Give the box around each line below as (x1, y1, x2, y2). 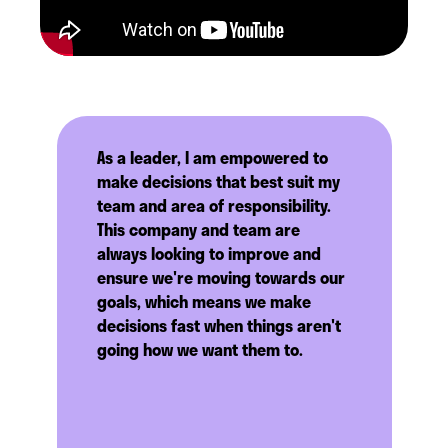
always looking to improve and (96, 244, 321, 264)
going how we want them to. (96, 340, 303, 360)
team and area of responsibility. (96, 196, 331, 216)
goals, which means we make (96, 292, 311, 312)
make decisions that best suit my (96, 172, 340, 192)
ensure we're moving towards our (96, 268, 345, 288)
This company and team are (96, 220, 300, 240)
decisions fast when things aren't (96, 316, 341, 336)
